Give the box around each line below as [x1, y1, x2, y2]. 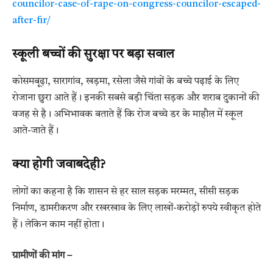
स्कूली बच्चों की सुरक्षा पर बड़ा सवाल [12, 49, 174, 62]
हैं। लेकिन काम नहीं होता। [12, 219, 104, 230]
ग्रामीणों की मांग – [12, 251, 72, 261]
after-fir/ [12, 15, 51, 26]
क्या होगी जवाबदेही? [12, 159, 105, 172]
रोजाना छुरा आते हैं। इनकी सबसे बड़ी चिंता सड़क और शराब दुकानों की [12, 93, 259, 103]
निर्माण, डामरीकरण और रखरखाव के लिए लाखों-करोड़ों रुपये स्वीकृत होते [12, 203, 261, 213]
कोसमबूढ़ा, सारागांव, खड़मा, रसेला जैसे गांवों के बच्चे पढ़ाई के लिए [12, 76, 239, 87]
